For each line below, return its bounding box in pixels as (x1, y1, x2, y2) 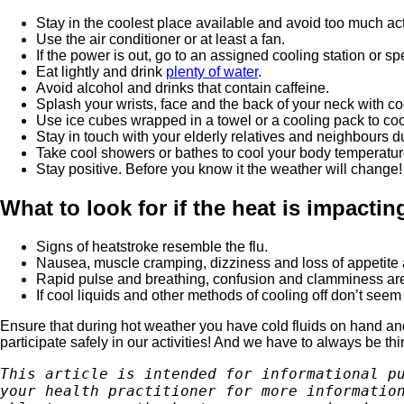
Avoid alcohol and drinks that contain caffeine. (36, 80, 329, 96)
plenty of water (166, 64, 258, 80)
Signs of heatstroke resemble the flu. (36, 239, 268, 255)
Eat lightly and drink (36, 64, 166, 80)
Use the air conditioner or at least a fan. (36, 32, 285, 48)
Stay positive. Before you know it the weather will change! (36, 161, 402, 178)
